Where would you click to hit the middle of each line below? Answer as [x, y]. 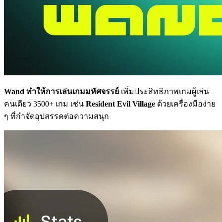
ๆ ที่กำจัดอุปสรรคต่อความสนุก [56, 116]
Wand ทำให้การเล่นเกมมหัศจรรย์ [61, 91]
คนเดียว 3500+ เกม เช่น [45, 104]
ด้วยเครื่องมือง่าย [185, 104]
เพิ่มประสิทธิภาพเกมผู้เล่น [164, 91]
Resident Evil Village [120, 104]
